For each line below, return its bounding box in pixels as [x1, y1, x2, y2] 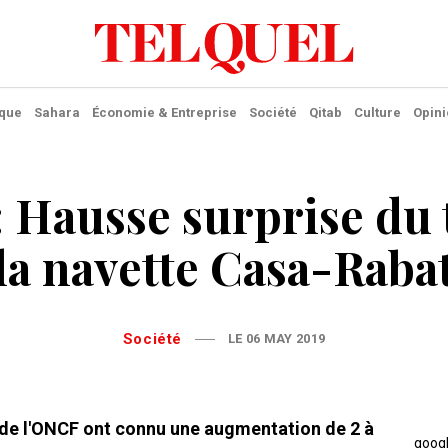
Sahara [33, 105, 80, 120]
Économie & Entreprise [91, 105, 237, 120]
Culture [353, 105, 401, 120]
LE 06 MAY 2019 [227, 331, 326, 346]
